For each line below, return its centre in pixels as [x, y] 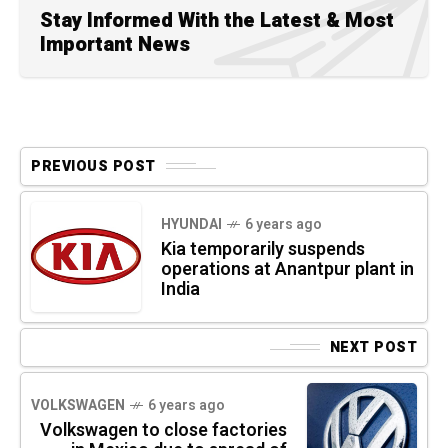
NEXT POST [373, 347]
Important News [115, 44]
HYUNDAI [191, 224]
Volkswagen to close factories [163, 430]
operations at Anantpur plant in [287, 269]
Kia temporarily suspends [263, 249]
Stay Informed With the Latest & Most [217, 20]
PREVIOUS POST [93, 166]
